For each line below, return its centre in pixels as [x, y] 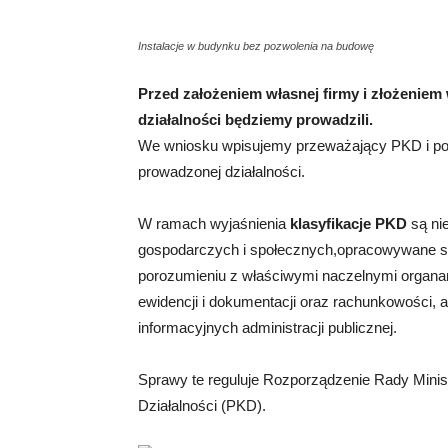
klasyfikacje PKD [348, 223]
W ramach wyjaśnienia [214, 223]
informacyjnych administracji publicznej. [267, 327]
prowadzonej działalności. [221, 171]
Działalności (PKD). [202, 405]
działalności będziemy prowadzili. [255, 119]
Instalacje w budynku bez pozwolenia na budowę [256, 46]
